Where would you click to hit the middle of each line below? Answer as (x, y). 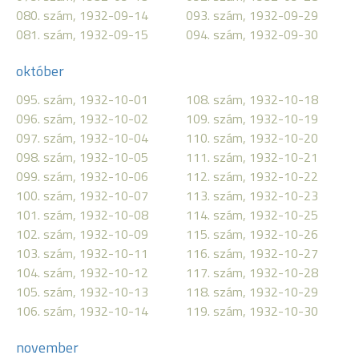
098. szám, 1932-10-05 (82, 157)
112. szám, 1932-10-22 (252, 176)
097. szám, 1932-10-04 (82, 138)
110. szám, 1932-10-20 (252, 138)
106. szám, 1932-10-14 (82, 311)
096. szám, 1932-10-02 (82, 119)
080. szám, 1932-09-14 (82, 15)
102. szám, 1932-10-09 (82, 234)
